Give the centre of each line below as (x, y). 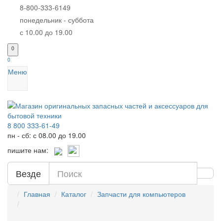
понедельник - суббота (57, 20)
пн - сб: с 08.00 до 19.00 (47, 135)
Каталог (74, 194)
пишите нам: (31, 150)
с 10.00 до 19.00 (46, 32)
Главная (37, 194)
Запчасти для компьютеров (141, 194)
